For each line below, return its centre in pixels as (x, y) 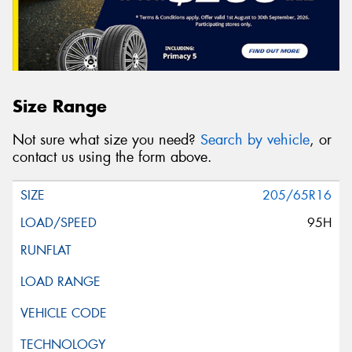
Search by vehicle (255, 139)
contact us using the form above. (112, 157)
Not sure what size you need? (106, 139)
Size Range (60, 106)
